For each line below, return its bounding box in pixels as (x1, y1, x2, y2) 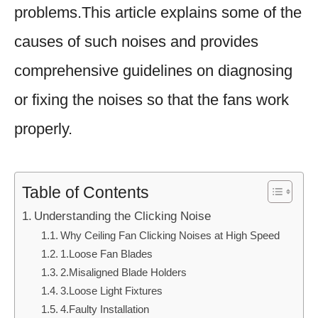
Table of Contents (22, 183, 149, 202)
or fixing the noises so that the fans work (14, 90, 289, 109)
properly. (14, 119, 72, 138)
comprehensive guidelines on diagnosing (14, 61, 292, 79)
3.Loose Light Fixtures (60, 284, 163, 297)
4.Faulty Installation (60, 302, 150, 315)
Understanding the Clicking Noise (34, 208, 212, 223)
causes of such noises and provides (14, 32, 258, 50)
